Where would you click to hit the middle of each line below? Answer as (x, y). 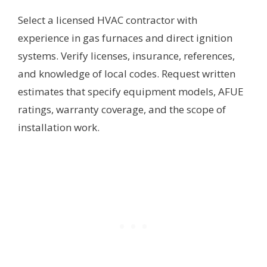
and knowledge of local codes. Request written (127, 73)
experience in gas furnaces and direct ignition (125, 38)
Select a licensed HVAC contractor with (108, 20)
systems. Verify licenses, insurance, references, (126, 55)
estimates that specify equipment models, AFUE (131, 91)
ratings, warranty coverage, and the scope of (122, 109)
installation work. (59, 127)
